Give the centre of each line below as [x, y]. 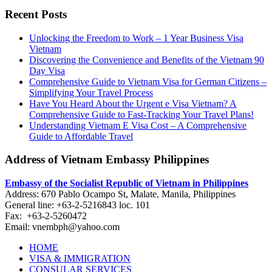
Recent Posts [36, 15]
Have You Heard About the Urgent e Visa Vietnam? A [133, 103]
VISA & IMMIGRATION [80, 259]
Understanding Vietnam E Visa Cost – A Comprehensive [138, 125]
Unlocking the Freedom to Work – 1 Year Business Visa [136, 38]
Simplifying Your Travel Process [91, 92]
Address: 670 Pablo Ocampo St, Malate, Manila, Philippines [120, 194]
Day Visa [47, 70]
